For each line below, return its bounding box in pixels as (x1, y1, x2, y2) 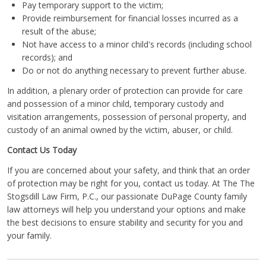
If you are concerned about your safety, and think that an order (7, 164, 250, 176)
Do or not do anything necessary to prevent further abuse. (22, 64, 246, 76)
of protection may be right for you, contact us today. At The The (7, 177, 255, 189)
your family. (7, 229, 52, 241)
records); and (22, 51, 72, 63)
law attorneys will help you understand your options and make (7, 203, 246, 215)
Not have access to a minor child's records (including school (22, 38, 252, 50)
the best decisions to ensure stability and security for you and (7, 216, 243, 228)
